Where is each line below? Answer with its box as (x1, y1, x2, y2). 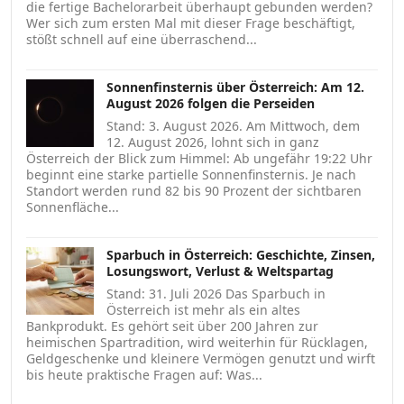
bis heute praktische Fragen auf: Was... (26, 366, 262, 384)
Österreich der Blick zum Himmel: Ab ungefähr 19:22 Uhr (26, 150, 372, 168)
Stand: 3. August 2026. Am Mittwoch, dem (106, 117, 360, 135)
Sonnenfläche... (26, 198, 119, 216)
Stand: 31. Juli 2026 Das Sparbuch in (106, 285, 326, 303)
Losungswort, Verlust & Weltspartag (106, 262, 334, 280)
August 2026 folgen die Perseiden (106, 95, 315, 113)
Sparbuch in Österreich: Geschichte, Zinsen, (106, 246, 375, 264)
